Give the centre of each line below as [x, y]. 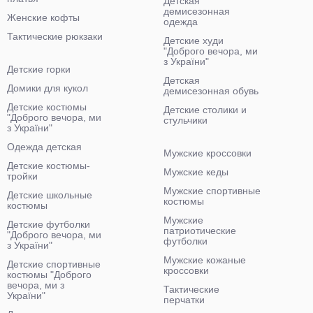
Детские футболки [49, 224]
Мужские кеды [196, 172]
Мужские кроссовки [208, 153]
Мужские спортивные [212, 191]
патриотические [200, 231]
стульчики [185, 120]
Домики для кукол [48, 88]
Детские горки [39, 69]
